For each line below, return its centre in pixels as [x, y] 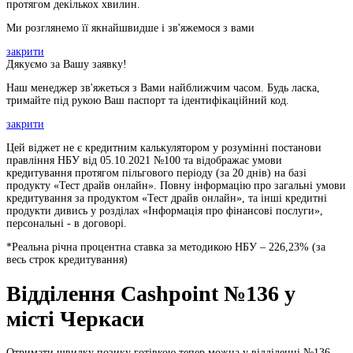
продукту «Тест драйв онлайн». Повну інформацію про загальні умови [176, 186]
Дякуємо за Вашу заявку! [67, 64]
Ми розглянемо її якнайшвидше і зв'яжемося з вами [130, 28]
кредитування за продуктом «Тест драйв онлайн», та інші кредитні [167, 198]
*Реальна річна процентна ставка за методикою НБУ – [137, 247]
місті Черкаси [75, 318]
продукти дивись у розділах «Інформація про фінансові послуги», [165, 211]
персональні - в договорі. [67, 223]
